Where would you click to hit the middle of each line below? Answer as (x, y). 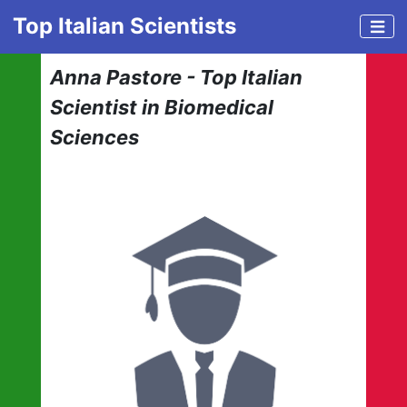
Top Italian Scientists (124, 26)
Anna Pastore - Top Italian (176, 77)
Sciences (94, 137)
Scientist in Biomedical (161, 107)
